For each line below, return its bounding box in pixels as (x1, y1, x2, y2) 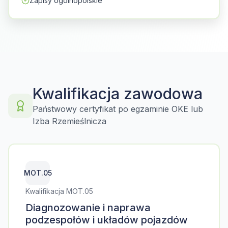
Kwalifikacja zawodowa (33, 84, 203, 103)
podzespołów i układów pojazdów (25, 214, 188, 226)
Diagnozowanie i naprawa (25, 202, 151, 214)
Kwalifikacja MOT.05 (25, 187, 93, 195)
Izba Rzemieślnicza (33, 116, 106, 126)
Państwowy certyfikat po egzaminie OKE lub (33, 104, 203, 114)
